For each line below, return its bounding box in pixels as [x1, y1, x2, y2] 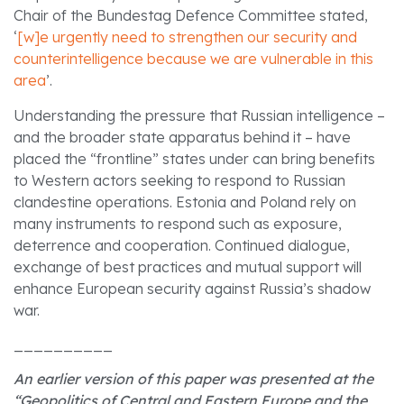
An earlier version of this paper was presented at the [14, 370, 373, 389]
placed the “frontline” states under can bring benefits [14, 149, 375, 168]
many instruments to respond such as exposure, [14, 214, 342, 233]
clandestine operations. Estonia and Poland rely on [14, 192, 356, 211]
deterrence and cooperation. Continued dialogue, [14, 235, 350, 254]
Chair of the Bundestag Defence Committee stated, [14, 6, 368, 25]
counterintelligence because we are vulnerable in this [14, 50, 373, 69]
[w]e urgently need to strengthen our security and [17, 28, 357, 47]
